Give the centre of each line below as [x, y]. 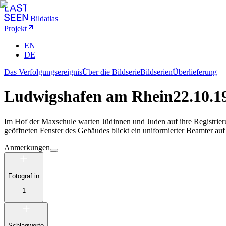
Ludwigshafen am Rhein [89, 97]
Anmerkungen [27, 147]
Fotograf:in [24, 176]
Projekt [15, 29]
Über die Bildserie [111, 72]
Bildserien [156, 72]
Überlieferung [195, 72]
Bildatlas [44, 18]
